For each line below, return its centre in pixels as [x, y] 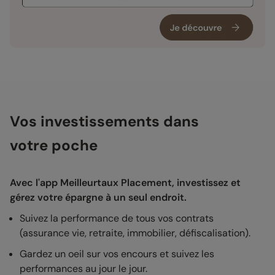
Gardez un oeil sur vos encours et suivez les [117, 254]
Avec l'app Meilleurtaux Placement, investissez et [125, 182]
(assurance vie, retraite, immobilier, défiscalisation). [135, 233]
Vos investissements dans [104, 121]
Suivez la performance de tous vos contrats [117, 218]
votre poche [54, 145]
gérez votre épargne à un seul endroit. [98, 197]
